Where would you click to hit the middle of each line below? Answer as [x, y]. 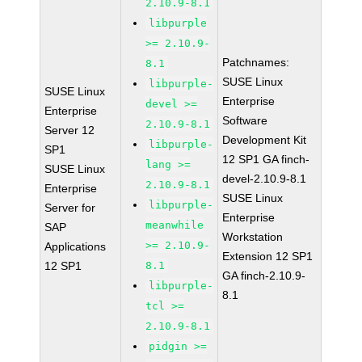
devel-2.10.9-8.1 [265, 179]
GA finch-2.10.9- [264, 276]
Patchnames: [256, 62]
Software [245, 120]
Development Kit [265, 140]
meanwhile [175, 225]
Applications [76, 246]
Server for [70, 208]
